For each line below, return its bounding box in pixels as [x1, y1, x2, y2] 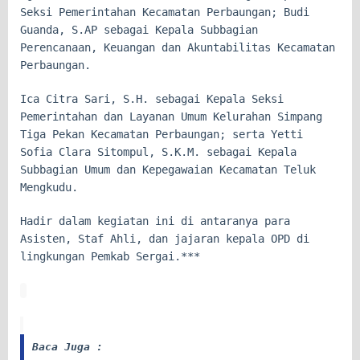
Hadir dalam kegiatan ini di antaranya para [20, 214, 290, 227]
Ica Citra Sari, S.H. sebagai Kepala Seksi [20, 92, 284, 105]
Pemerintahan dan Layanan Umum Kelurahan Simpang [20, 109, 322, 123]
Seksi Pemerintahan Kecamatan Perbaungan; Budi [20, 5, 309, 18]
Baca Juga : [32, 340, 103, 353]
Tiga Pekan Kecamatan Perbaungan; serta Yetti [20, 127, 303, 141]
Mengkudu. [20, 180, 78, 194]
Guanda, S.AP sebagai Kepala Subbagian [20, 22, 258, 36]
